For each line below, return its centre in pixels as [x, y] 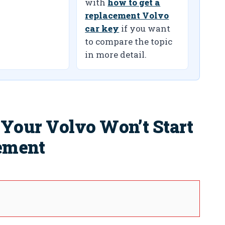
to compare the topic [129, 42]
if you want [145, 29]
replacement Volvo [127, 16]
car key [102, 29]
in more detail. [116, 55]
